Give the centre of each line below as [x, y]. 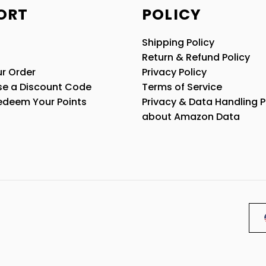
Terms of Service [182, 87]
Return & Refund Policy [196, 58]
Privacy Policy [174, 72]
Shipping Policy [178, 43]
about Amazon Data [191, 117]
